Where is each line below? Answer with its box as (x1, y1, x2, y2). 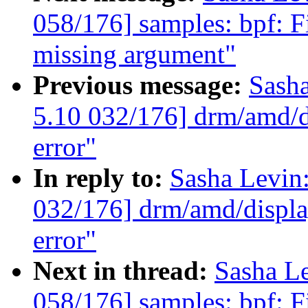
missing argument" (33, 39, 236, 69)
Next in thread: (33, 256, 214, 286)
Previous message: (33, 70, 249, 100)
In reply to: (33, 163, 170, 193)
